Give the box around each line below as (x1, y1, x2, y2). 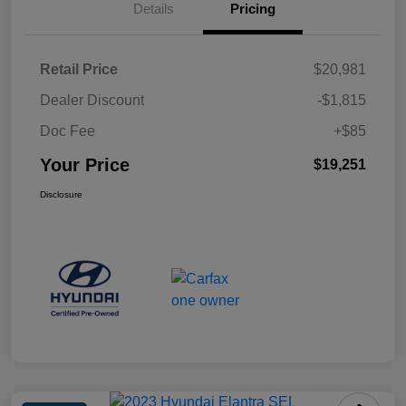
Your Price (40, 154, 130, 175)
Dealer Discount (40, 92, 144, 108)
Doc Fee (40, 122, 95, 139)
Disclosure (40, 188, 82, 199)
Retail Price (40, 61, 118, 77)
